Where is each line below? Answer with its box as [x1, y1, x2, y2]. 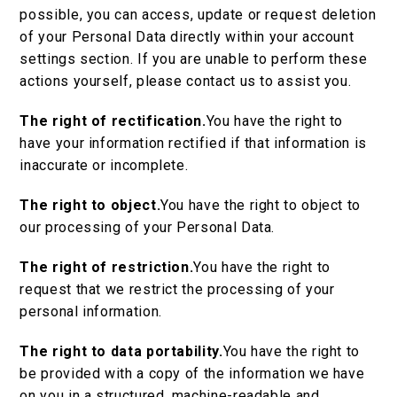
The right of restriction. [19, 259, 194, 276]
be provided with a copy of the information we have [19, 365, 365, 383]
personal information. [19, 303, 162, 321]
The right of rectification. [19, 113, 206, 130]
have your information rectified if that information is [19, 135, 367, 152]
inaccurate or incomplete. [19, 157, 189, 175]
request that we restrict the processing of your [19, 281, 335, 299]
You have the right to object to [160, 197, 362, 214]
